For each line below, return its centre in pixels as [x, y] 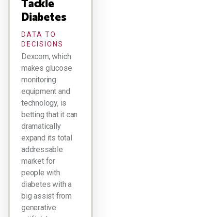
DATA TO [39, 34]
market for [38, 161]
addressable [42, 149]
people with [41, 173]
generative [39, 208]
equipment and [46, 91]
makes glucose [47, 68]
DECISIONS [42, 44]
